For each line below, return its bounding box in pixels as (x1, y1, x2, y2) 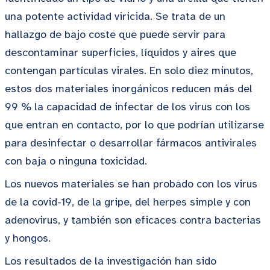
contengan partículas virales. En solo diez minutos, (5, 64, 253, 77)
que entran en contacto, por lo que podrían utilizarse (5, 118, 264, 131)
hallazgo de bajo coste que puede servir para (5, 28, 225, 41)
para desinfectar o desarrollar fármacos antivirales (5, 136, 257, 149)
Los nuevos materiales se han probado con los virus (5, 177, 257, 190)
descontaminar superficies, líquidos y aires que (5, 46, 236, 59)
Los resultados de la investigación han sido (5, 254, 216, 268)
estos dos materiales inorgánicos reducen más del (5, 82, 253, 95)
